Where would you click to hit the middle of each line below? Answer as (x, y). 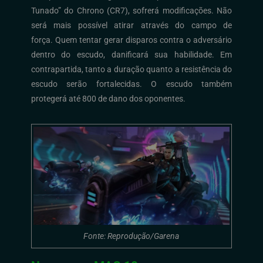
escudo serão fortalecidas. (86, 84)
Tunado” (46, 10)
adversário (212, 40)
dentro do (51, 54)
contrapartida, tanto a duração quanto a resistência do (131, 69)
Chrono (90, 10)
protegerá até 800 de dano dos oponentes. (108, 98)
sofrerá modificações (172, 10)
